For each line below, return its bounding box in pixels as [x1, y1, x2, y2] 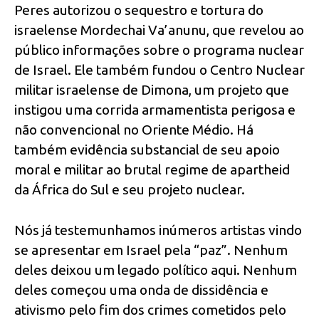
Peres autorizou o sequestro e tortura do [14, 1, 263, 18]
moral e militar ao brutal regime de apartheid [14, 161, 290, 177]
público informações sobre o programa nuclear [14, 41, 304, 58]
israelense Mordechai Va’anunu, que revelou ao [14, 21, 304, 38]
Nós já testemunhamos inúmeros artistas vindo [14, 221, 302, 238]
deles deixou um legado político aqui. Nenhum [14, 261, 297, 278]
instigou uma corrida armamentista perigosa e [14, 101, 296, 117]
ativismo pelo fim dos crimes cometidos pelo [14, 301, 286, 318]
